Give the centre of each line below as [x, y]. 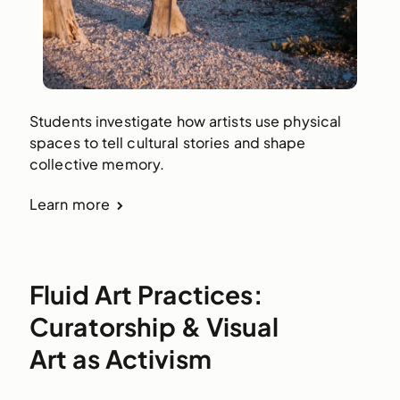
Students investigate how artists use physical [185, 121]
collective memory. [97, 163]
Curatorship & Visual [154, 326]
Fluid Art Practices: [146, 294]
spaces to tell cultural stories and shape [167, 142]
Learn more [70, 204]
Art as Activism [120, 358]
